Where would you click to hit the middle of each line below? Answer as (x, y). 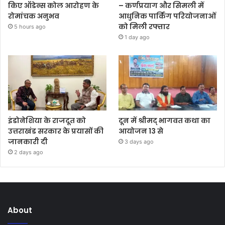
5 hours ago (30, 26)
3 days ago (139, 141)
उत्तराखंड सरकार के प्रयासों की (56, 131)
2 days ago (29, 152)
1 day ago (137, 37)
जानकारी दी (28, 141)
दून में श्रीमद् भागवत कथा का (165, 120)
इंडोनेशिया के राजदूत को (47, 120)
